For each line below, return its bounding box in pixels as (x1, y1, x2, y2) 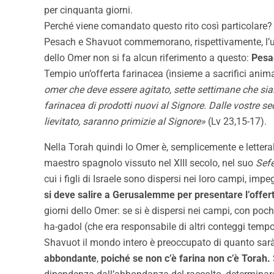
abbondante (44, 253, 97, 265)
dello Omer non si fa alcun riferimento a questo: (44, 52, 251, 64)
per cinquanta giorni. (44, 4, 133, 17)
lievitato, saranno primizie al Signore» (44, 116, 206, 128)
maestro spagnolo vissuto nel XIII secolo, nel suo (44, 157, 256, 169)
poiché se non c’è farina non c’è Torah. (101, 253, 270, 265)
